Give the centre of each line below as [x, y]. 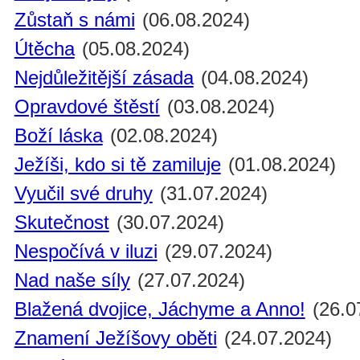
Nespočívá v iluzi [86, 252]
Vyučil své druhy [83, 194]
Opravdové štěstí [87, 107]
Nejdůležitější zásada [104, 78]
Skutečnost [61, 223]
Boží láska [58, 136]
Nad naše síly [72, 280]
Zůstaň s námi [74, 20]
